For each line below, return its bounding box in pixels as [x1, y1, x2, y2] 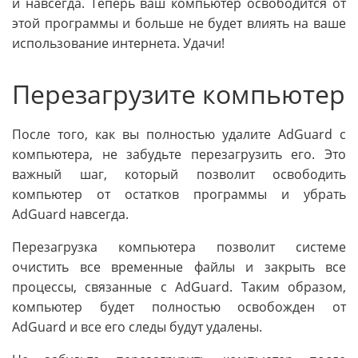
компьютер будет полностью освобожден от [12, 298, 346, 316]
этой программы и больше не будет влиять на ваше [12, 14, 346, 33]
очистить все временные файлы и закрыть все [12, 258, 346, 276]
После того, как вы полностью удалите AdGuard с [12, 125, 346, 144]
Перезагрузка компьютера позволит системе [12, 238, 346, 257]
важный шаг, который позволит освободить [12, 165, 346, 184]
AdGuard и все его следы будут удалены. [12, 318, 262, 336]
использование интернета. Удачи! [12, 34, 225, 53]
